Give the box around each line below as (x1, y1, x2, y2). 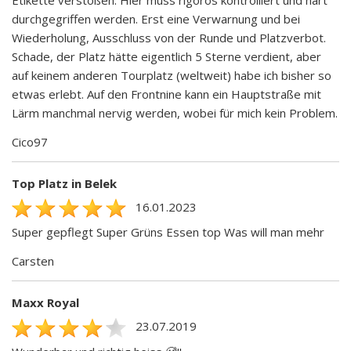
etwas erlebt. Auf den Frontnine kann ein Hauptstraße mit (12, 85, 321, 102)
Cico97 (12, 133, 48, 150)
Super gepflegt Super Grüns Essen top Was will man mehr (12, 224, 324, 241)
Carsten (12, 253, 54, 270)
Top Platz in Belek (12, 175, 117, 191)
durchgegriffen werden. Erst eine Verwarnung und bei (12, 10, 300, 27)
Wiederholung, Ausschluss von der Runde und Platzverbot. (12, 29, 326, 45)
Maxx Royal (12, 295, 79, 311)
